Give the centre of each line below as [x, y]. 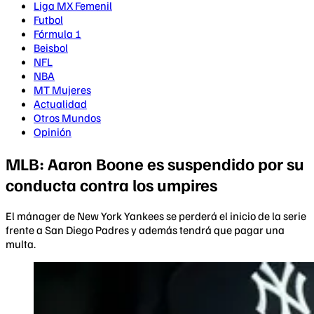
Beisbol [51, 48]
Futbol [48, 20]
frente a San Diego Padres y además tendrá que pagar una [145, 230]
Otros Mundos [67, 118]
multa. [21, 244]
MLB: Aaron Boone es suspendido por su [155, 163]
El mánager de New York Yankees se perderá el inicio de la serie [156, 216]
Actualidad [60, 104]
